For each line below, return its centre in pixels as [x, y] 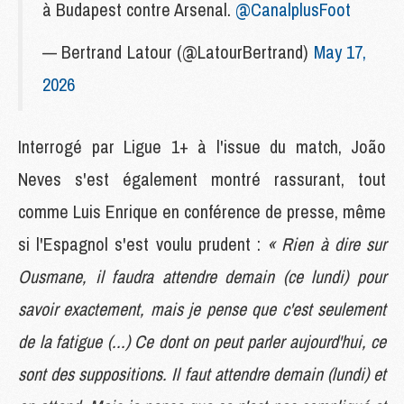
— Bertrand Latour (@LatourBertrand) [178, 51]
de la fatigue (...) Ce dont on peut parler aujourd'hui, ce [202, 341]
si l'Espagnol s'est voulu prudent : [143, 243]
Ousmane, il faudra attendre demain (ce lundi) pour [202, 276]
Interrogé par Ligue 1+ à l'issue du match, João [202, 146]
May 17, [340, 51]
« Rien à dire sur [327, 243]
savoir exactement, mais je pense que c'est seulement [202, 308]
